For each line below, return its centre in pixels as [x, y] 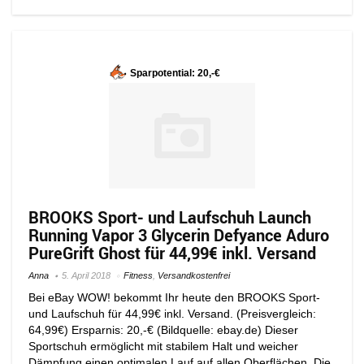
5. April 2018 [86, 275]
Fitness [138, 275]
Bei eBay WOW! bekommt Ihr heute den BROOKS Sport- [174, 297]
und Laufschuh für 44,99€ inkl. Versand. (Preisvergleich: [172, 313]
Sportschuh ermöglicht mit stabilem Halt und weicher [163, 346]
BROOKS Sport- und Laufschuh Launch [170, 217]
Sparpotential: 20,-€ [175, 73]
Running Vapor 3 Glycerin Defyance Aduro [179, 235]
